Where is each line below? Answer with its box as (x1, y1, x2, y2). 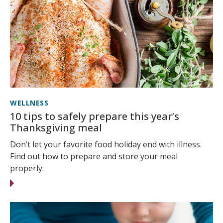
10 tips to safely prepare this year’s (10, 110, 179, 123)
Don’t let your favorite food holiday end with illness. (10, 139, 202, 150)
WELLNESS (10, 98, 48, 108)
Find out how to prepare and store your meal (10, 151, 178, 162)
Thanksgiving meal (10, 121, 102, 135)
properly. (10, 163, 44, 174)
